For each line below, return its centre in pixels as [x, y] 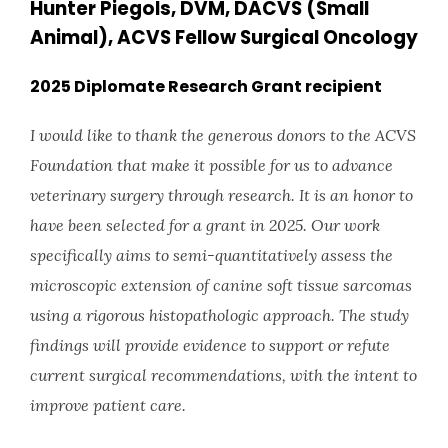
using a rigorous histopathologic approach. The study [219, 314]
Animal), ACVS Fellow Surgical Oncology [224, 38]
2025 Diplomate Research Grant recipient [206, 86]
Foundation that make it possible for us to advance [211, 164]
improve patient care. [108, 404]
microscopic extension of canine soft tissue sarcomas [221, 284]
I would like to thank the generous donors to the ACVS [223, 134]
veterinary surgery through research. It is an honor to [221, 194]
